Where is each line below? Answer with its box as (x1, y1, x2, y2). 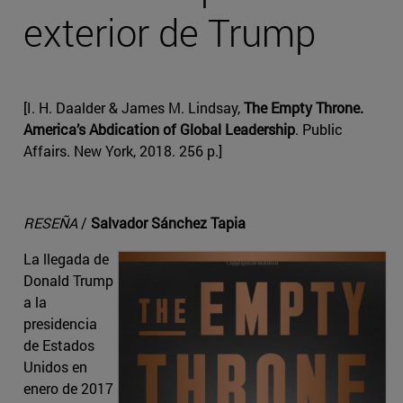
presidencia (23, 314, 97, 334)
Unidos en (23, 357, 87, 377)
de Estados (23, 336, 94, 355)
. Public (295, 120, 343, 139)
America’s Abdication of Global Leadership (23, 120, 295, 139)
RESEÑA (23, 213, 77, 233)
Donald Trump (23, 271, 113, 291)
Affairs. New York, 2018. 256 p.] (23, 141, 222, 161)
